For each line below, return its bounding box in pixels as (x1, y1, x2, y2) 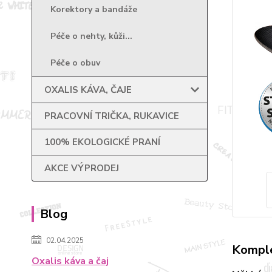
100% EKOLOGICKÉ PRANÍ (44, 136, 160, 148)
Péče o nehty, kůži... (50, 30, 132, 42)
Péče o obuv (50, 57, 100, 69)
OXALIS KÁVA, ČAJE (44, 84, 132, 96)
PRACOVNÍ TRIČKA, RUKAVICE (44, 110, 179, 122)
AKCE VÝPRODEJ (44, 162, 119, 174)
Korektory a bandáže (50, 4, 137, 15)
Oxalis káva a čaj (32, 254, 109, 268)
